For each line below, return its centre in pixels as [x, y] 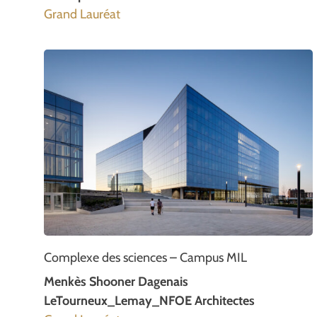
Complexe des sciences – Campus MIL [145, 258]
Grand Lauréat [82, 15]
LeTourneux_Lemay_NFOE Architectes [149, 301]
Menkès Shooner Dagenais [116, 282]
